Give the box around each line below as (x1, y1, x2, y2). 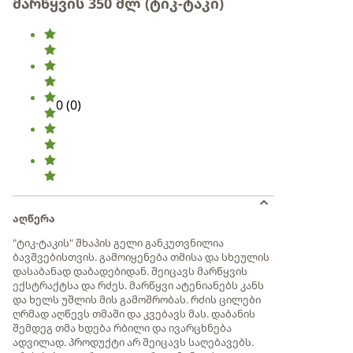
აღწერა (13, 211, 55, 225)
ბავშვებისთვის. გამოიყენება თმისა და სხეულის (13, 250, 269, 264)
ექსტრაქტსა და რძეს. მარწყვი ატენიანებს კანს (13, 278, 264, 292)
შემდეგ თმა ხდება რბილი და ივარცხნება (13, 321, 232, 335)
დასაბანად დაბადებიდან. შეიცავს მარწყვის (13, 264, 247, 278)
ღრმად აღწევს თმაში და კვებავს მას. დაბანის (13, 307, 255, 321)
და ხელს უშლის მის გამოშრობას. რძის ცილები (13, 292, 261, 307)
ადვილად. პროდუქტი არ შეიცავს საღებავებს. (13, 335, 254, 349)
